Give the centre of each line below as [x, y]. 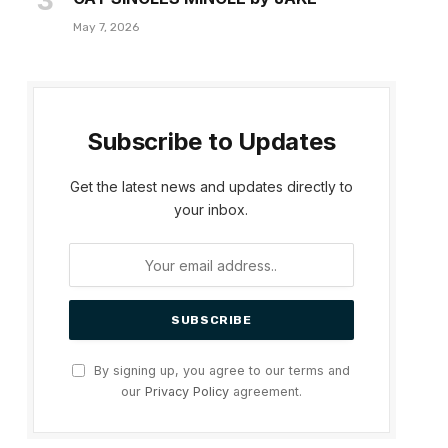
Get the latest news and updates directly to [211, 187]
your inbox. [211, 210]
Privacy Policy [186, 392]
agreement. [265, 392]
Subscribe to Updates [211, 142]
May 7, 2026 [105, 27]
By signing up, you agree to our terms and [220, 371]
